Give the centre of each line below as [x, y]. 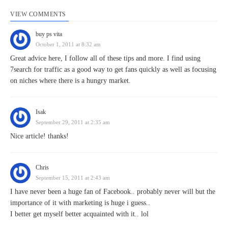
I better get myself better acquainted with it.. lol [79, 214]
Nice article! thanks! [39, 136]
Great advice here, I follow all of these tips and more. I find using [105, 59]
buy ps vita [49, 34]
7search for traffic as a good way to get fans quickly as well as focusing [113, 70]
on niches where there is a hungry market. [70, 81]
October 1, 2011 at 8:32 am [68, 45]
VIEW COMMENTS [38, 15]
